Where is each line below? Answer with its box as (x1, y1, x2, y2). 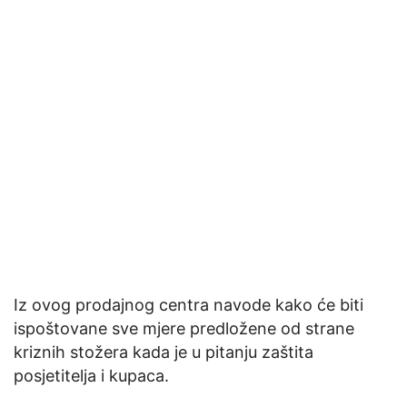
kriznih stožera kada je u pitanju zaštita (14, 342, 313, 362)
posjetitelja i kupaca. (14, 365, 169, 385)
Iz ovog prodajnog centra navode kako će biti (14, 294, 363, 314)
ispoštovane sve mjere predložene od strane (14, 318, 354, 338)
